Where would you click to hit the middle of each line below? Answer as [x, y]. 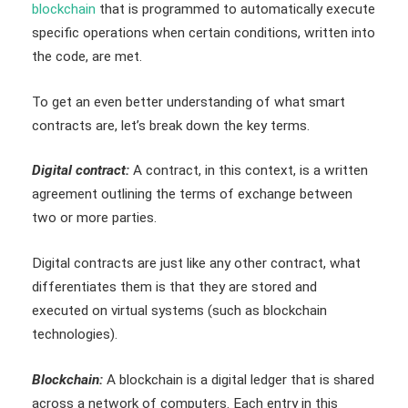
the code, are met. [89, 56]
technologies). [76, 334]
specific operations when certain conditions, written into [204, 32]
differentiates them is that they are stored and [174, 286]
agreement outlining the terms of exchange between [192, 194]
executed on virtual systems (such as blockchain [179, 310]
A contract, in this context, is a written [249, 171]
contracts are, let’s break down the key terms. [173, 125]
